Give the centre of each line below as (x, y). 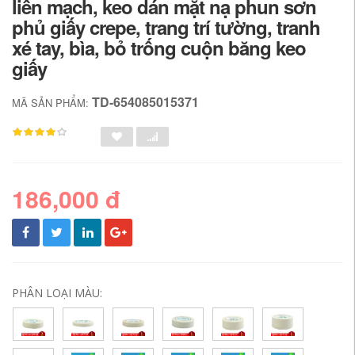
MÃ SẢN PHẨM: (52, 103)
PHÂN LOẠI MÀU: (57, 293)
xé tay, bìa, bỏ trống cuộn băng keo (159, 48)
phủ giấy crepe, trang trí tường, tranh (166, 27)
